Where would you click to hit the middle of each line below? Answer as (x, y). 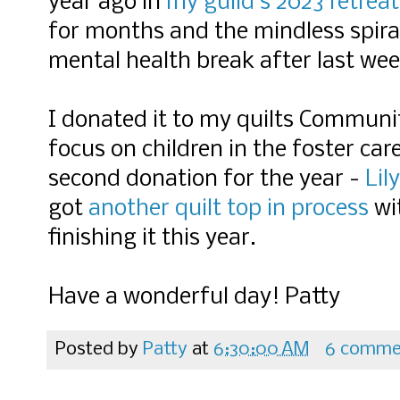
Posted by (99, 349)
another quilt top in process (229, 209)
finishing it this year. (152, 238)
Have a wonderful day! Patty (194, 297)
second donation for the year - (207, 179)
